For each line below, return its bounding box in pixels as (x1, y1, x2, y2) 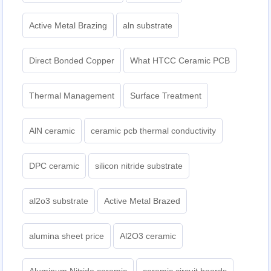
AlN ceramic (29, 126, 76, 136)
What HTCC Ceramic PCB (130, 56, 230, 66)
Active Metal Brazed (104, 196, 181, 206)
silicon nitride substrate (95, 161, 183, 171)
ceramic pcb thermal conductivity (91, 126, 217, 136)
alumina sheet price (29, 231, 105, 241)
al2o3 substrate (29, 196, 89, 206)
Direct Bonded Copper (29, 56, 115, 66)
